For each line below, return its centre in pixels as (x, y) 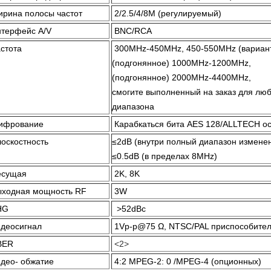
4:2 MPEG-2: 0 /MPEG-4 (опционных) (188, 261)
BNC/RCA (133, 31)
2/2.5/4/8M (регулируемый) (168, 13)
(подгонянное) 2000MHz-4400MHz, (181, 77)
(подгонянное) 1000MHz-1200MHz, (181, 63)
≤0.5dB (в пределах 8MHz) (165, 156)
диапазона (133, 106)
